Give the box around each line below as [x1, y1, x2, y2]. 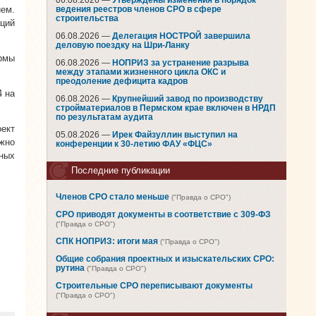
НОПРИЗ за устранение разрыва [112, 59, 249, 67]
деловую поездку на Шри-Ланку [56, 41, 190, 49]
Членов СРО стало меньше [56, 193, 169, 201]
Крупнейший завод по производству [112, 95, 263, 103]
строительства [56, 14, 119, 23]
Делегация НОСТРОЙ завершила [112, 32, 250, 40]
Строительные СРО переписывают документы [56, 281, 253, 290]
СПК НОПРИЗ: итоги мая [56, 237, 158, 245]
